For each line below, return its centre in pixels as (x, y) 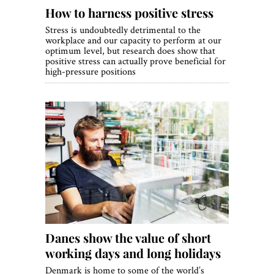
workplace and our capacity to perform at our (133, 40)
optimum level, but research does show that (130, 51)
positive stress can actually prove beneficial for (135, 61)
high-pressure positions (91, 72)
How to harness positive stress (129, 13)
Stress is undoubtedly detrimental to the (123, 30)
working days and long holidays (133, 253)
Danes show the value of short (128, 238)
